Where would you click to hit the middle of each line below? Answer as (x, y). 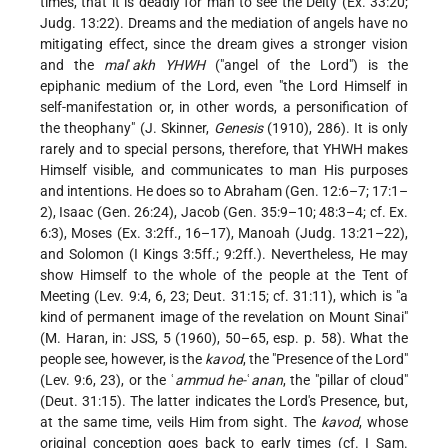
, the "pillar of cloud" (346, 380)
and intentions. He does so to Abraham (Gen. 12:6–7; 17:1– (224, 191)
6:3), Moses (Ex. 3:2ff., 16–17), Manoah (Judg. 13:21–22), (224, 233)
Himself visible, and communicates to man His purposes (224, 170)
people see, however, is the (122, 359)
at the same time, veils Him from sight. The (181, 422)
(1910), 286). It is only (335, 128)
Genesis (238, 128)
